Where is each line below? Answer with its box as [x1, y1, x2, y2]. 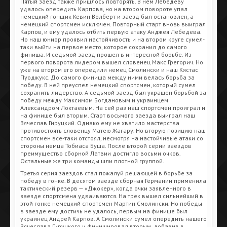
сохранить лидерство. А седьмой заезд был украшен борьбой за [20, 88, 206, 96]
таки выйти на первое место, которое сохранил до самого [20, 43, 187, 51]
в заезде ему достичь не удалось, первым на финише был [20, 207, 187, 215]
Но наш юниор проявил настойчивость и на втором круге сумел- [20, 35, 205, 43]
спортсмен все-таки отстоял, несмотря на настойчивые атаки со [20, 134, 203, 142]
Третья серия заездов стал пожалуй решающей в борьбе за [20, 169, 193, 177]
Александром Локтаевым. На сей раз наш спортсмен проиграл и [20, 103, 205, 111]
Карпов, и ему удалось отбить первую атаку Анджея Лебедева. [20, 27, 201, 35]
